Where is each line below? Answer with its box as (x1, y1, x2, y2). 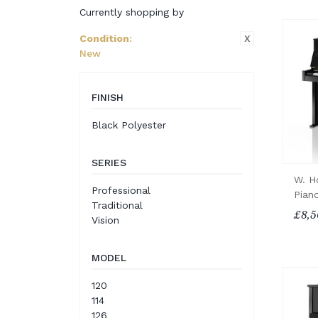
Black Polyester (92, 119, 166, 131)
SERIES (92, 157, 126, 168)
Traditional (92, 199, 143, 211)
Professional (92, 185, 150, 196)
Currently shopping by (79, 6, 184, 18)
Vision (92, 214, 119, 226)
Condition (79, 33, 129, 44)
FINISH (92, 92, 124, 103)
